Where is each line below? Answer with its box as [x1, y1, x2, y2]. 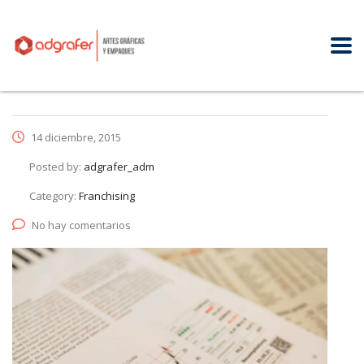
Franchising [79, 188, 135, 204]
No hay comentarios [32, 218, 131, 233]
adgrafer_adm [84, 159, 154, 175]
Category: [29, 188, 79, 204]
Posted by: [29, 159, 84, 175]
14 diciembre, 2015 [28, 130, 121, 145]
